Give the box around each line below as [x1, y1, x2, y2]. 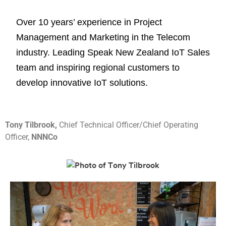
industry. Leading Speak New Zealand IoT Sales [16, 47, 210, 58]
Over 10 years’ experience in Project [16, 17, 162, 28]
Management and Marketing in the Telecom [16, 32, 190, 43]
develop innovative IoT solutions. [16, 78, 148, 88]
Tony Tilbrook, [5, 120, 59, 130]
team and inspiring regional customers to [16, 63, 180, 73]
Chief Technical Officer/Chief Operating [59, 120, 198, 130]
